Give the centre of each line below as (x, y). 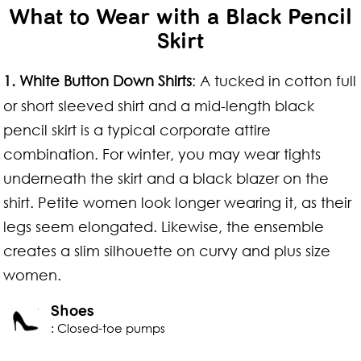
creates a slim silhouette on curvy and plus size (167, 251)
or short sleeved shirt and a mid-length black (159, 106)
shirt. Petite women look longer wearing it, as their (178, 202)
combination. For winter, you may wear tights (162, 154)
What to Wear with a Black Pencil (180, 17)
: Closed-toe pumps (108, 328)
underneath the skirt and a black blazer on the (166, 178)
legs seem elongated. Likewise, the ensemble (164, 226)
